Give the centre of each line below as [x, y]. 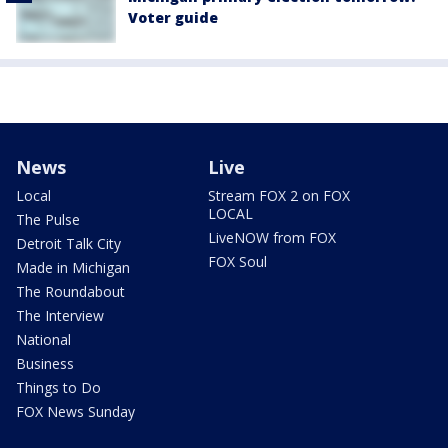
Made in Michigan [73, 267]
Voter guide [173, 18]
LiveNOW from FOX [272, 237]
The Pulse [48, 219]
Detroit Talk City [68, 243]
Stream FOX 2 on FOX [279, 195]
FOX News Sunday [75, 411]
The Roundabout [70, 291]
